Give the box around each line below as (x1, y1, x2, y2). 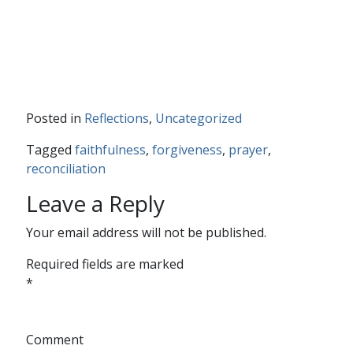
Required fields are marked (25, 255, 184, 273)
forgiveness (151, 141, 222, 159)
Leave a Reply (25, 188, 165, 219)
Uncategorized (154, 110, 242, 128)
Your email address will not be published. (25, 224, 266, 242)
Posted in (25, 110, 84, 128)
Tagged (25, 141, 75, 159)
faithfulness (74, 141, 146, 159)
